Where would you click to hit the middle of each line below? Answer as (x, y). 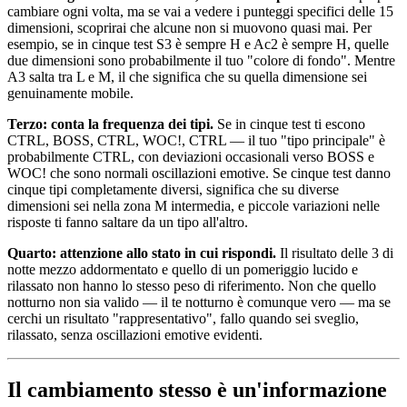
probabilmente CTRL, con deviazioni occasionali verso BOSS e (191, 157)
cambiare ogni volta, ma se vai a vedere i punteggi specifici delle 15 (200, 12)
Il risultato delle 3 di (335, 253)
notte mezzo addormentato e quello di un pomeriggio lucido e (183, 270)
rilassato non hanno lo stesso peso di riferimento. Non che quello (192, 286)
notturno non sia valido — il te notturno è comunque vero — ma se (199, 303)
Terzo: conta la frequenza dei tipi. (110, 124)
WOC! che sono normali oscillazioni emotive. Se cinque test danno (199, 174)
